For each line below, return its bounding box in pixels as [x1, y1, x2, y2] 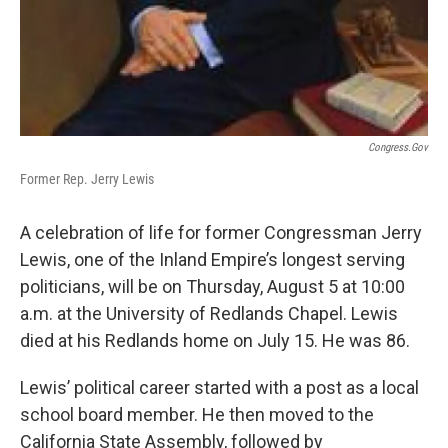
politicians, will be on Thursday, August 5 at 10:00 [20, 275, 405, 297]
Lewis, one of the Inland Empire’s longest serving [20, 248, 405, 270]
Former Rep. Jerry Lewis [20, 170, 154, 187]
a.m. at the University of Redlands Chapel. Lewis [20, 302, 398, 324]
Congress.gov [368, 140, 428, 154]
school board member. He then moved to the [20, 403, 374, 425]
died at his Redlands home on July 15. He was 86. [20, 329, 410, 351]
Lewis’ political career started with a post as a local [20, 376, 419, 398]
